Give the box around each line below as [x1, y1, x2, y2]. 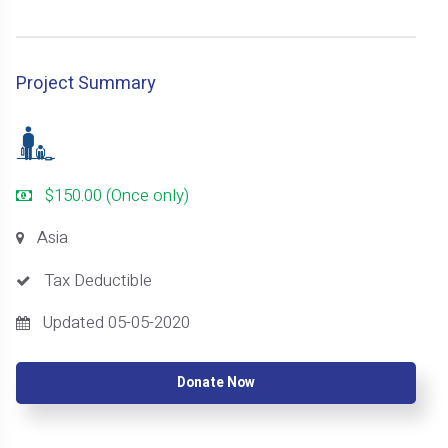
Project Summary [16, 70, 157, 98]
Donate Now [177, 372, 256, 393]
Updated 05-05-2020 [43, 309, 191, 335]
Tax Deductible [44, 267, 153, 293]
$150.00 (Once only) [45, 183, 190, 209]
